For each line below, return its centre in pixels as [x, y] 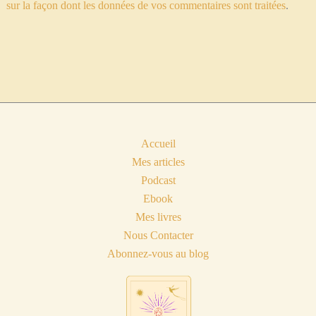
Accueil [158, 144]
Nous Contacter [158, 235]
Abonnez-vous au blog [158, 254]
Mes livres [158, 217]
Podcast [158, 180]
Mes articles [158, 162]
